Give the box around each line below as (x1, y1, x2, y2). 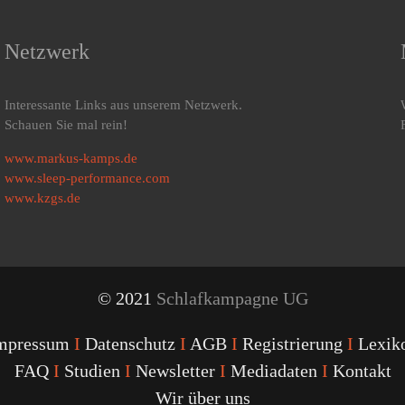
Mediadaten (230, 361, 317, 381)
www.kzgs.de (4, 191, 80, 206)
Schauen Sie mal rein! (4, 118, 127, 133)
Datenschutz (84, 334, 175, 354)
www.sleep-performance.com (4, 171, 170, 186)
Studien (63, 361, 120, 381)
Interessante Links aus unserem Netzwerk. (4, 98, 242, 113)
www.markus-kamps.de (4, 151, 137, 166)
